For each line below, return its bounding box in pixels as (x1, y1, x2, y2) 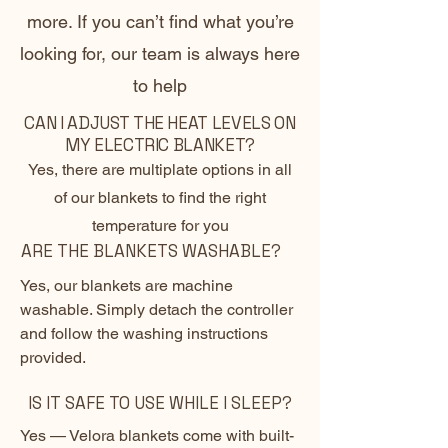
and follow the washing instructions (20, 324, 268, 344)
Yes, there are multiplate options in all (28, 160, 292, 180)
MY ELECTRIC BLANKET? (64, 134, 256, 157)
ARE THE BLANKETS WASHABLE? (21, 240, 285, 263)
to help (133, 75, 187, 97)
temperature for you (91, 216, 229, 236)
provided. (20, 348, 86, 368)
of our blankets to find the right (54, 188, 266, 208)
